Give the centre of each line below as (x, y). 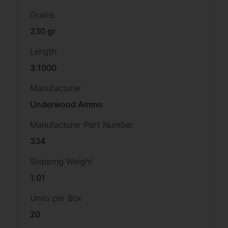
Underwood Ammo (66, 104)
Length (43, 51)
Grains (42, 15)
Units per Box (56, 198)
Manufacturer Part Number (82, 124)
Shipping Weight (61, 161)
